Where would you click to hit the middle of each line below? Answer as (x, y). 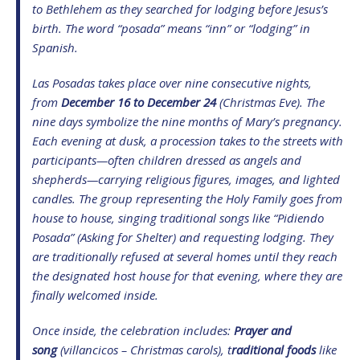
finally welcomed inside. (95, 295)
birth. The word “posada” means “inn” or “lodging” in (171, 28)
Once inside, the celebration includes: (133, 330)
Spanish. (55, 47)
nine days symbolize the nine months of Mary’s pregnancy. (187, 121)
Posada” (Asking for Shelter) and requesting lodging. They (183, 237)
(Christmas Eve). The (270, 102)
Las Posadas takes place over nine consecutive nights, (172, 82)
